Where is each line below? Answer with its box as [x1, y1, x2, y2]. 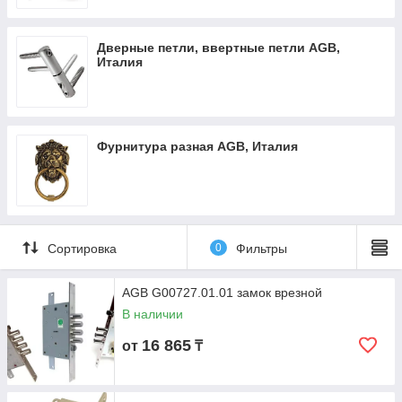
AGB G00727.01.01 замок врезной [122, 285, 322, 300]
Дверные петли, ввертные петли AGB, [97, 40, 340, 55]
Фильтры [235, 240, 287, 256]
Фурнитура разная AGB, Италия [97, 139, 298, 153]
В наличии [122, 307, 183, 321]
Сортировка [48, 240, 117, 256]
